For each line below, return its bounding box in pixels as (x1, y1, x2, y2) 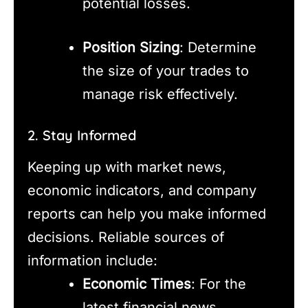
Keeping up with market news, (27, 159, 226, 176)
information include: (27, 252, 157, 269)
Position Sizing (82, 39, 179, 56)
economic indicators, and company (27, 182, 256, 199)
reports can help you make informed (27, 206, 266, 223)
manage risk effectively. (82, 86, 238, 103)
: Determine (179, 39, 256, 56)
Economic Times (82, 276, 191, 293)
